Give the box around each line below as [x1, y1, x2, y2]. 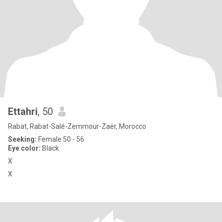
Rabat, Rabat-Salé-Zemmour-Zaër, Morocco [8, 122, 146, 130]
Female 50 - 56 [37, 135, 84, 143]
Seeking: [8, 135, 37, 143]
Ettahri [8, 106, 38, 117]
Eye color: [8, 144, 41, 152]
